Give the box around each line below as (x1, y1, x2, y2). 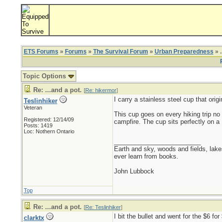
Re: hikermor (85, 87, 116, 93)
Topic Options (22, 72, 68, 80)
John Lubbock (113, 167, 154, 175)
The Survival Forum (93, 48, 148, 55)
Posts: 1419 (23, 122, 53, 128)
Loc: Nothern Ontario (23, 128, 74, 134)
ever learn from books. (113, 153, 178, 160)
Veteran (23, 105, 42, 111)
